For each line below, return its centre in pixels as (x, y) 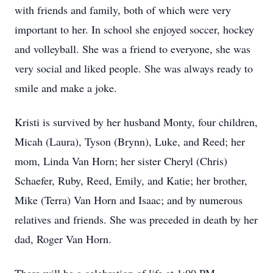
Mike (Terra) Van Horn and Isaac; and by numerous (129, 200)
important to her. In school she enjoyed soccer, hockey (134, 29)
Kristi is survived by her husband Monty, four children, (136, 122)
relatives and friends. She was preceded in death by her (136, 219)
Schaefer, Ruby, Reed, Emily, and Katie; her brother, (131, 180)
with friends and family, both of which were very (123, 10)
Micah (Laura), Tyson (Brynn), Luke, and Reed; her (130, 141)
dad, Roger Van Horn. (63, 239)
